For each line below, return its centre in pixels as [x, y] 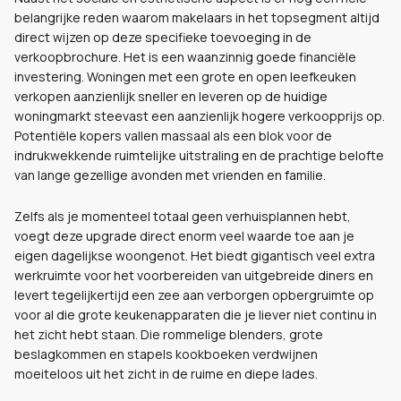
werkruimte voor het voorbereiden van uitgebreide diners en [194, 275]
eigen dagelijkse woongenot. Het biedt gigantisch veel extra [195, 256]
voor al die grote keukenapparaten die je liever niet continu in [196, 315]
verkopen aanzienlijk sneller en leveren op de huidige [171, 96]
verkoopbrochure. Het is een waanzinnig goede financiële [185, 57]
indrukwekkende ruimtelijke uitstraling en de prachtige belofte [199, 155]
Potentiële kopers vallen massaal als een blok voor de [173, 136]
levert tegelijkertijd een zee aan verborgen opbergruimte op [194, 295]
